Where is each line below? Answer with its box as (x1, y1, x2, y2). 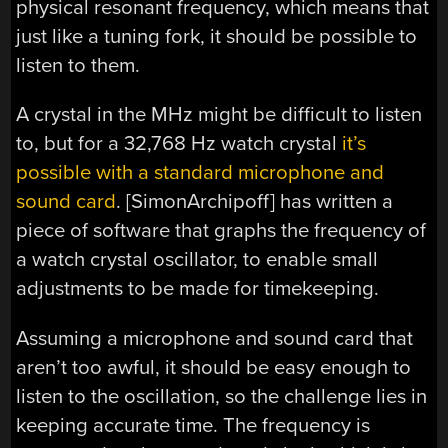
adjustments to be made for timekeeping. (16, 276, 380, 302)
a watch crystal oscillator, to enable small (16, 247, 379, 273)
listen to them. (16, 52, 141, 78)
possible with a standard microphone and (16, 160, 385, 186)
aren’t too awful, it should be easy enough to (16, 354, 412, 380)
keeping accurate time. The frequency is (16, 412, 371, 438)
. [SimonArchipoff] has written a (116, 189, 394, 215)
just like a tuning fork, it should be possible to (16, 23, 418, 49)
